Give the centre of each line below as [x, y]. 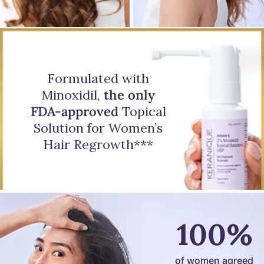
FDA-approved [74, 111]
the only [129, 95]
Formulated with [98, 78]
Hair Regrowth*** [98, 144]
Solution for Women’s [98, 128]
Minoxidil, [72, 95]
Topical [142, 111]
